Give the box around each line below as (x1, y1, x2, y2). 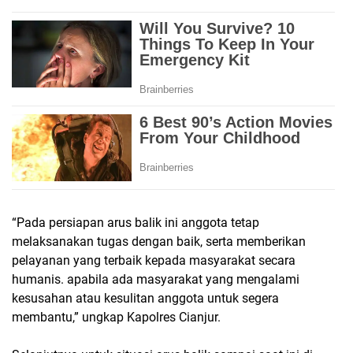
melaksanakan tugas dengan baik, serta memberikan (12, 234, 306, 250)
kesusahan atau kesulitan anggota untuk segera (12, 291, 279, 307)
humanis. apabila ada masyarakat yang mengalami (12, 272, 299, 288)
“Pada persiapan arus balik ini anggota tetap (12, 215, 259, 231)
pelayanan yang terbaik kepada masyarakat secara (12, 253, 295, 269)
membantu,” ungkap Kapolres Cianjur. (12, 310, 221, 325)
